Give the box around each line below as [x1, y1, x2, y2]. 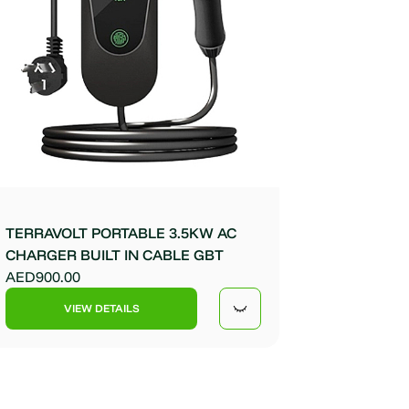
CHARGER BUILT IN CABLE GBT [5, 246, 224, 265]
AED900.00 [5, 267, 80, 287]
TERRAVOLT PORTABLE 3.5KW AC [5, 224, 236, 243]
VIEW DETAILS [63, 301, 140, 316]
